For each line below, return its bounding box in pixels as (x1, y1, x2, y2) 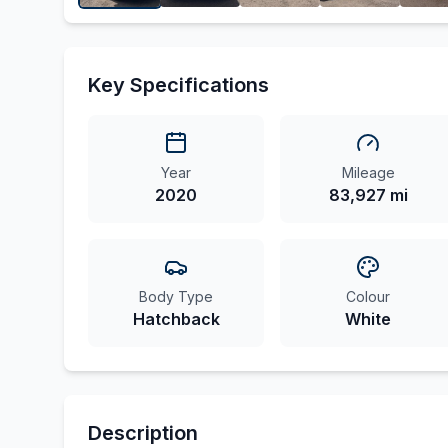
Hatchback (132, 309, 220, 329)
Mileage (341, 164, 395, 181)
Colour (346, 288, 390, 305)
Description (88, 421, 198, 445)
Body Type (139, 288, 213, 305)
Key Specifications (88, 73, 269, 97)
